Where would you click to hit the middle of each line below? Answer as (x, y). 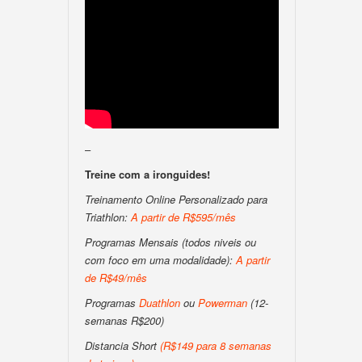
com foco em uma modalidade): (160, 260)
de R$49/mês (116, 278)
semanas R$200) (124, 320)
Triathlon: (108, 217)
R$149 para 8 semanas (217, 345)
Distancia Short (122, 345)
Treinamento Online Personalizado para (176, 199)
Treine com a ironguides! (147, 174)
